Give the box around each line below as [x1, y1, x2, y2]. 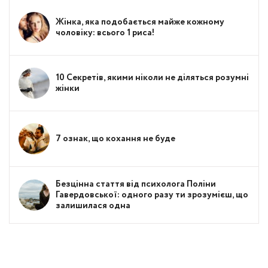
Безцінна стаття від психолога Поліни [56, 177, 216, 191]
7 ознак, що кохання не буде [56, 132, 175, 145]
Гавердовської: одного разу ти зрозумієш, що [56, 188, 248, 202]
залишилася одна [56, 199, 130, 212]
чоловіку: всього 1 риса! [56, 26, 154, 39]
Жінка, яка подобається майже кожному [56, 15, 224, 29]
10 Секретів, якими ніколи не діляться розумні [56, 71, 249, 84]
